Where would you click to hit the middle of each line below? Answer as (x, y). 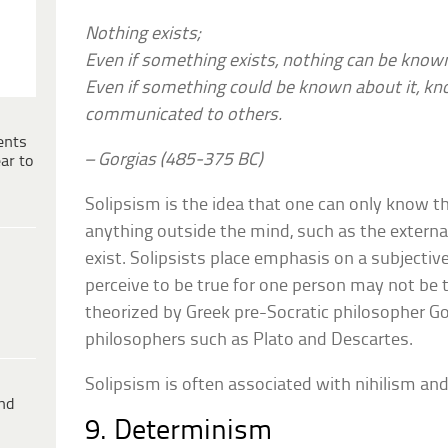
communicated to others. (184, 115)
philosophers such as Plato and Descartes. (249, 340)
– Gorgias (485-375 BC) (174, 160)
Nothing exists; (143, 34)
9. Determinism (179, 431)
